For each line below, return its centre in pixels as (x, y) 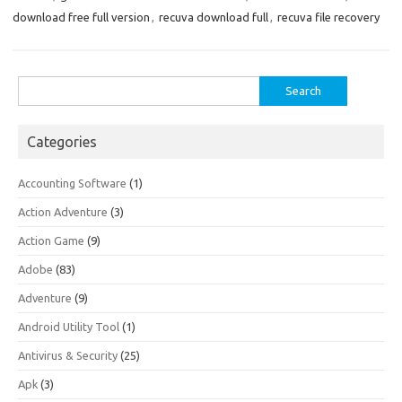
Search (35, 86)
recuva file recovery (328, 17)
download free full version (81, 17)
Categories (62, 142)
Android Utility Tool (69, 327)
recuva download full (214, 17)
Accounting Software (72, 183)
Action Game (51, 240)
